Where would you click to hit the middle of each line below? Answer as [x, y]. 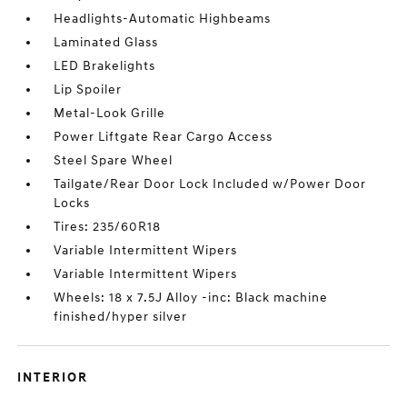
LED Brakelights [105, 66]
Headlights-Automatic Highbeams [163, 19]
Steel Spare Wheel [114, 160]
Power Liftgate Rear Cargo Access [164, 137]
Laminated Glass [106, 42]
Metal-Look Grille [110, 113]
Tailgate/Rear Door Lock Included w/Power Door [210, 184]
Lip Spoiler [88, 89]
